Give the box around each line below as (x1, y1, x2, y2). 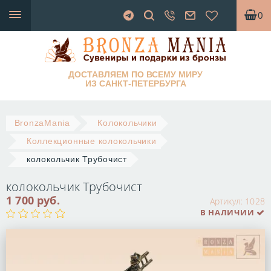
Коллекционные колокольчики (26, 137, 157, 146)
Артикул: (209, 196, 246, 207)
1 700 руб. (6, 193, 60, 208)
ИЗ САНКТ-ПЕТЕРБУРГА (85, 78, 186, 88)
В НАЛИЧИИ (200, 207, 257, 218)
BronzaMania (14, 119, 70, 128)
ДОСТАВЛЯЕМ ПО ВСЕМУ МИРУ (68, 69, 203, 79)
